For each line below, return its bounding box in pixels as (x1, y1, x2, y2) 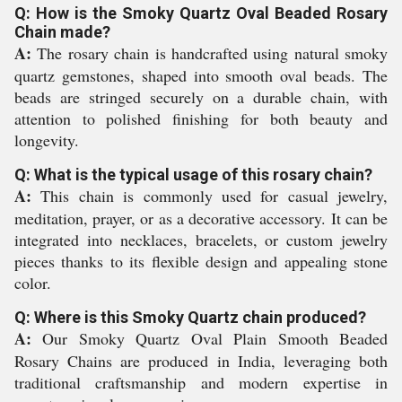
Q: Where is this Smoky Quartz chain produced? (14, 308, 366, 327)
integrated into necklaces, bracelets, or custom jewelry (14, 229, 388, 250)
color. (14, 272, 51, 293)
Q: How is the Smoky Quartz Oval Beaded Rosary (14, 4, 388, 22)
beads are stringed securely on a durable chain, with (14, 86, 388, 108)
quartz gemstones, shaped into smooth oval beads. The (14, 65, 388, 86)
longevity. (14, 129, 79, 151)
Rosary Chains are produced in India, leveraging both (14, 350, 388, 371)
